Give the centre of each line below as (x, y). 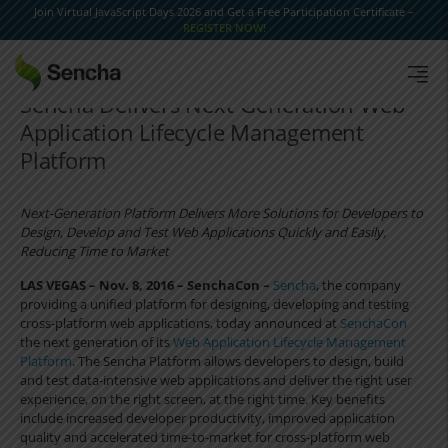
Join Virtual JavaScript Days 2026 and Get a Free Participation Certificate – (224, 11)
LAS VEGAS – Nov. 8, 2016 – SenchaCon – (145, 285)
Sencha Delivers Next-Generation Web (212, 104)
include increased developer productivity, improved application (207, 418)
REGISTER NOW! (224, 27)
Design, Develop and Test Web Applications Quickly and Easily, (203, 232)
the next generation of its (96, 342)
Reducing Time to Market (94, 251)
